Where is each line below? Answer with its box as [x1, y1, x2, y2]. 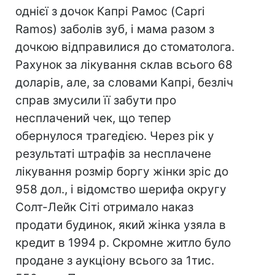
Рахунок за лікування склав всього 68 [15, 58, 233, 72]
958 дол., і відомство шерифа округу [15, 182, 227, 196]
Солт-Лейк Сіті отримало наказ [15, 200, 193, 214]
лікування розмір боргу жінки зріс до [15, 165, 228, 179]
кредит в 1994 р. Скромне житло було [15, 236, 231, 250]
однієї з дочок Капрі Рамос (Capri [15, 4, 205, 18]
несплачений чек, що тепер [15, 111, 171, 125]
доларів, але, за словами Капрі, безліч [15, 76, 233, 90]
